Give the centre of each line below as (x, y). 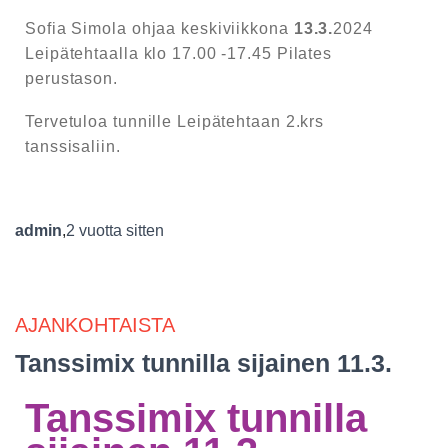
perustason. (71, 78)
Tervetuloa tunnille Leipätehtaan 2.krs (175, 121)
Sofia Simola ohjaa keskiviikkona (159, 28)
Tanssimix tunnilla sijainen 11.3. (203, 362)
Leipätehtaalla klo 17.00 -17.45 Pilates (179, 53)
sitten (143, 230)
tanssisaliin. (73, 146)
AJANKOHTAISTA (95, 324)
